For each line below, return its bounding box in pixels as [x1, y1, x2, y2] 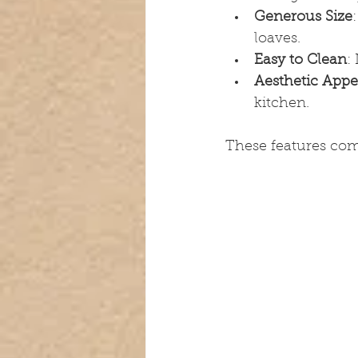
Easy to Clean [254, 53, 347, 68]
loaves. [254, 31, 300, 46]
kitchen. [254, 96, 309, 111]
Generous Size [254, 10, 352, 25]
